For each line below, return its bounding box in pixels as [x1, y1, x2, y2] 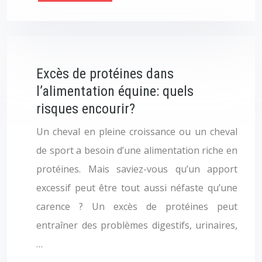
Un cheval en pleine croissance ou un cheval [36, 125, 237, 138]
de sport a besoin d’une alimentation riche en [36, 144, 237, 157]
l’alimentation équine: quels [36, 83, 194, 99]
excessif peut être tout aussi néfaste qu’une [36, 181, 237, 194]
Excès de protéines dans [36, 65, 174, 82]
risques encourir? [36, 101, 135, 117]
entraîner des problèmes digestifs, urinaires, [36, 219, 237, 232]
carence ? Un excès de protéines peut [36, 200, 237, 213]
